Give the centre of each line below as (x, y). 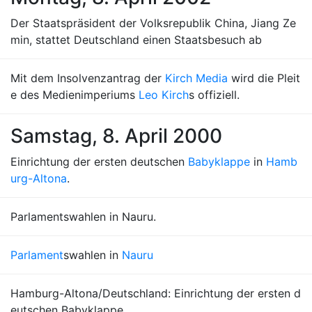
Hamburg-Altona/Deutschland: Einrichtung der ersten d (156, 293)
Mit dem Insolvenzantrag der (88, 78)
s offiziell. (214, 95)
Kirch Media (196, 78)
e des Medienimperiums (75, 95)
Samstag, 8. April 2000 (116, 136)
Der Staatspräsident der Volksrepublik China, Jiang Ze (153, 23)
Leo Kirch (164, 95)
